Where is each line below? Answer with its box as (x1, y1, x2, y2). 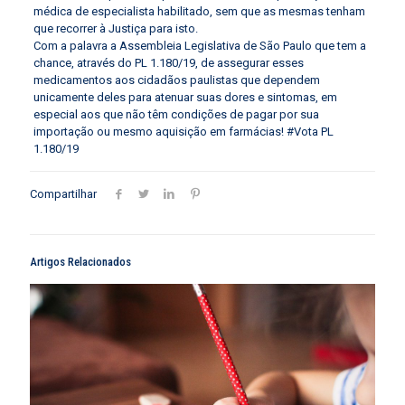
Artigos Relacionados (30, 255, 131, 269)
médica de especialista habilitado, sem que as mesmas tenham (33, 5, 365, 19)
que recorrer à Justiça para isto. (33, 22, 198, 36)
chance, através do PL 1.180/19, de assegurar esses (33, 56, 304, 71)
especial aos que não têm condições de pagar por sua (33, 108, 319, 122)
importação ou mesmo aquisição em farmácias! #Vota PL (33, 125, 334, 139)
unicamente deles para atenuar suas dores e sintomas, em (33, 90, 337, 105)
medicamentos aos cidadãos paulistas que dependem (33, 73, 320, 88)
